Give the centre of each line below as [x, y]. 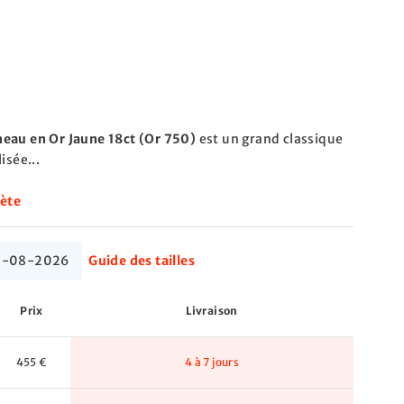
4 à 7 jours [212, 362]
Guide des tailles [142, 261]
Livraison [212, 311]
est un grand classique [270, 139]
